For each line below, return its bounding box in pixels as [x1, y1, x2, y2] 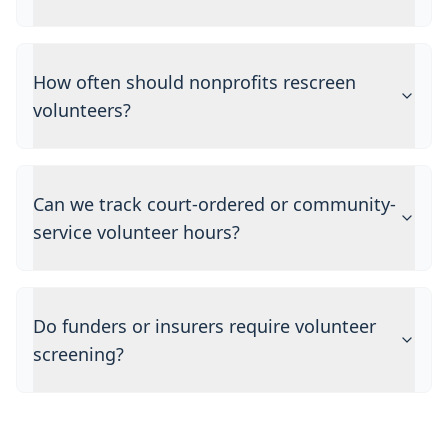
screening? [33, 342, 124, 366]
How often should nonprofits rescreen [33, 70, 356, 94]
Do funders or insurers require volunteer [33, 314, 376, 338]
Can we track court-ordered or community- [33, 192, 396, 216]
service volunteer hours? [33, 220, 240, 244]
